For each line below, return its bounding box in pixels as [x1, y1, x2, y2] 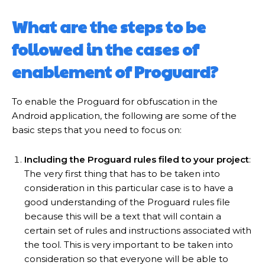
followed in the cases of [12, 37, 199, 60]
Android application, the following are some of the [12, 109, 237, 121]
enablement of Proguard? [12, 60, 221, 83]
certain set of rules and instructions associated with [24, 224, 251, 236]
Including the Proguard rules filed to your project [24, 153, 249, 165]
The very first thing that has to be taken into [24, 167, 220, 179]
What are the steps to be [12, 15, 206, 38]
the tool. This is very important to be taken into [24, 238, 233, 250]
